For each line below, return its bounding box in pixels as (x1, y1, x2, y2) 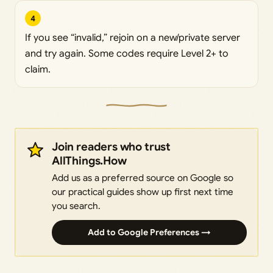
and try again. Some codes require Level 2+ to (25, 48, 229, 60)
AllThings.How (52, 154, 127, 168)
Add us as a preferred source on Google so (52, 172, 233, 184)
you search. (52, 200, 101, 212)
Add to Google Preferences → (88, 227, 211, 238)
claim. (25, 63, 51, 76)
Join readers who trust (52, 140, 171, 154)
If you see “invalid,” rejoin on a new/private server (25, 32, 240, 44)
